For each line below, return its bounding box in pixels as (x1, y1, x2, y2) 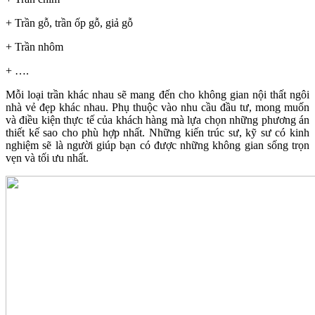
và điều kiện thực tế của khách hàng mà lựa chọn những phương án (6, 113, 309, 126)
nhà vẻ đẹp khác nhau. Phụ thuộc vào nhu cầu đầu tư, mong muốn (6, 101, 309, 113)
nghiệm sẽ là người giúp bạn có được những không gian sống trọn (6, 139, 309, 151)
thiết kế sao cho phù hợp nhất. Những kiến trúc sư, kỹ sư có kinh (6, 126, 309, 139)
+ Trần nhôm (6, 40, 63, 53)
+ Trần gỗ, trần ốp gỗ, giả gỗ (6, 16, 133, 29)
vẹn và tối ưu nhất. (6, 151, 91, 164)
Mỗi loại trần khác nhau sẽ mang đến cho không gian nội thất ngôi (6, 88, 309, 101)
